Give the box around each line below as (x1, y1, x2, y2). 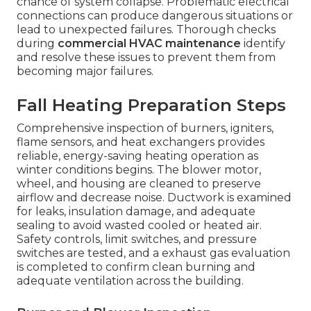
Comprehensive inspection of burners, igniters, (17, 121, 274, 135)
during (17, 37, 58, 51)
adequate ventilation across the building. (17, 274, 244, 288)
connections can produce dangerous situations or (17, 9, 293, 23)
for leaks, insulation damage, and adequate (17, 205, 255, 219)
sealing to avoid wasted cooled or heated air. (17, 219, 262, 233)
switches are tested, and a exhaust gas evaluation (17, 246, 290, 260)
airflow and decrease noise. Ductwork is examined (17, 191, 292, 205)
